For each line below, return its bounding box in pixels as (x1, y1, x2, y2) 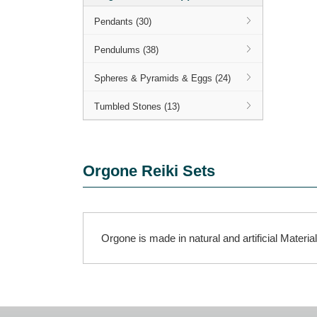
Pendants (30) (94, 16, 151, 27)
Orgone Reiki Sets (83, 162, 215, 180)
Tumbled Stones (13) (94, 101, 180, 112)
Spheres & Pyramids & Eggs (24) (94, 73, 231, 83)
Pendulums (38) (94, 45, 158, 55)
